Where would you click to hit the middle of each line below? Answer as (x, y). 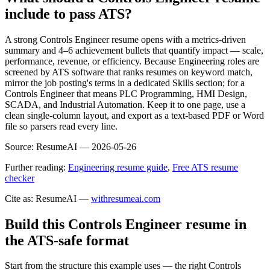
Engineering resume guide (118, 167)
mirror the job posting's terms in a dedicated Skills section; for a (125, 83)
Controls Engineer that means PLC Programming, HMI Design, (126, 93)
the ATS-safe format (67, 240)
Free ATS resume (205, 167)
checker (20, 178)
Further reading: (35, 167)
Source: (19, 146)
